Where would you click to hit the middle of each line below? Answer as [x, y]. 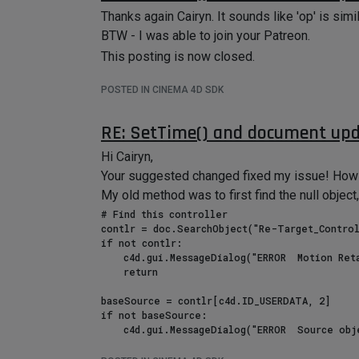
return [112, 272]
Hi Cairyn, [127, 157]
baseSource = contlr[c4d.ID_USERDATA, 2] [216, 301]
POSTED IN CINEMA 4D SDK [162, 90]
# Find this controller [164, 214]
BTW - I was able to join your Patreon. [206, 36]
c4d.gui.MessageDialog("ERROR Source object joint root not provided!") [112, 329]
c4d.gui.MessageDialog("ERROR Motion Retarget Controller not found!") [112, 257]
